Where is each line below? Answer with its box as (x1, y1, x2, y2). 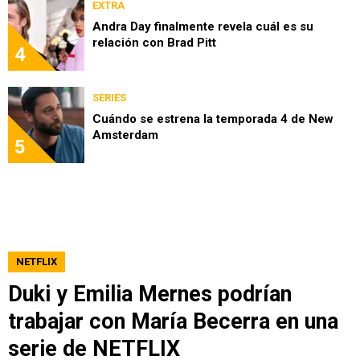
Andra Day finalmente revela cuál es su (92, 18, 313, 34)
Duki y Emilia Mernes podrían (8, 280, 292, 307)
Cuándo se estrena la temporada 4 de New (92, 111, 333, 126)
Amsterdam (92, 127, 158, 142)
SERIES (92, 91, 126, 104)
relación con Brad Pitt (92, 35, 216, 50)
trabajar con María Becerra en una (8, 308, 338, 334)
